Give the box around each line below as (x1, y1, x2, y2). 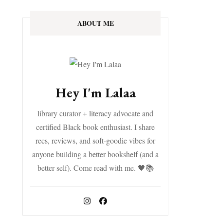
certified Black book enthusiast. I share (36, 122, 155, 132)
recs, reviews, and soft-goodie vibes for (36, 135, 155, 145)
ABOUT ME (77, 18, 114, 28)
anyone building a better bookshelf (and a (32, 149, 159, 159)
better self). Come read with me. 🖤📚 (37, 163, 154, 173)
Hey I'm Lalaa (55, 84, 136, 101)
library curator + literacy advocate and (37, 108, 153, 118)
